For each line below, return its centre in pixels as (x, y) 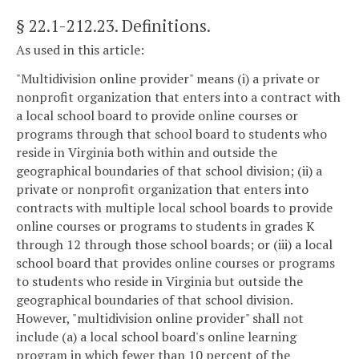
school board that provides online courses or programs (175, 262)
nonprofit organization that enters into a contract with (178, 97)
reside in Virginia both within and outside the (147, 152)
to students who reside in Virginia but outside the (159, 281)
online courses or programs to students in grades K (165, 226)
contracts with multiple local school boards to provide (174, 207)
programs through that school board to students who (171, 133)
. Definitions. (163, 25)
